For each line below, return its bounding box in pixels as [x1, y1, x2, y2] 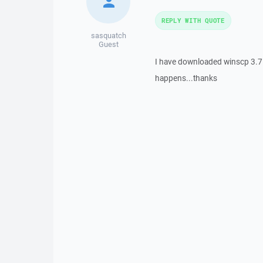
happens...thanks [154, 73, 217, 83]
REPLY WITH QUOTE [161, 16, 225, 25]
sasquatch [90, 31, 126, 41]
